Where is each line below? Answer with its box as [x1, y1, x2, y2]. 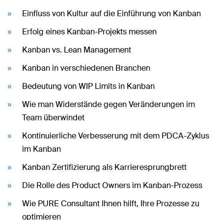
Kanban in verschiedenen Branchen [22, 62, 150, 73]
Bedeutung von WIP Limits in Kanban [22, 81, 155, 91]
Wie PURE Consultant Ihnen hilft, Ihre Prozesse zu [22, 198, 199, 209]
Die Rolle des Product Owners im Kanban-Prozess [22, 180, 202, 191]
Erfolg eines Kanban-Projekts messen [22, 26, 157, 37]
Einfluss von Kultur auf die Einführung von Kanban [22, 8, 201, 19]
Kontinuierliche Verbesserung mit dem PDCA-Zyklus [22, 130, 209, 141]
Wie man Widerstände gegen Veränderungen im [22, 99, 195, 110]
